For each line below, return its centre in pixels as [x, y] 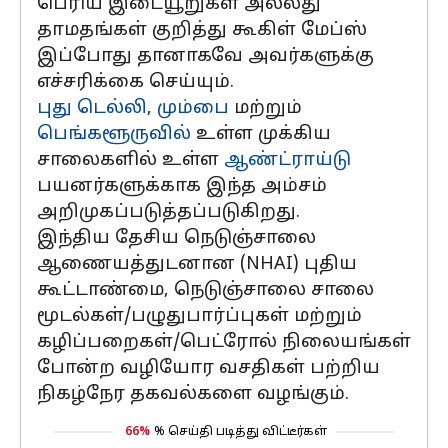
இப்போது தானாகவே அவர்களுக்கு [205, 56]
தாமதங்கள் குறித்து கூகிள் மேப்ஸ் [202, 30]
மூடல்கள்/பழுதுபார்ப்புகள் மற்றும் [199, 316]
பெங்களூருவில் [114, 134]
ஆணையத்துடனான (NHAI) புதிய [197, 264]
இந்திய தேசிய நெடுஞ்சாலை [176, 238]
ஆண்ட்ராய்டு [287, 160]
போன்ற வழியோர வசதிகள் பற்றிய [208, 368]
